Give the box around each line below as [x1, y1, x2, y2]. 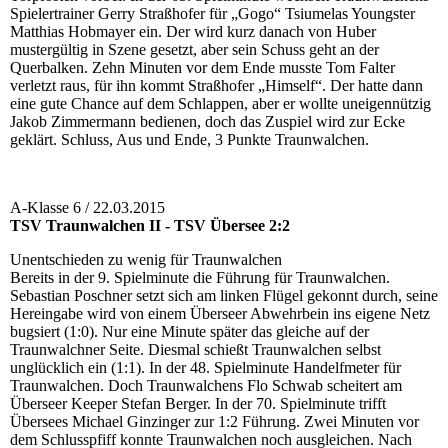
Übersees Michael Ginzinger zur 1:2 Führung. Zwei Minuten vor [10, 413, 419, 431]
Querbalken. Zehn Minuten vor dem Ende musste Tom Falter [10, 59, 395, 77]
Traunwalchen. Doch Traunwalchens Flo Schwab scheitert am [10, 377, 402, 395]
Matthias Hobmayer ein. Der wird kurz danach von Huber [10, 23, 376, 41]
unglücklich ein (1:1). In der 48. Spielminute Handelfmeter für [10, 359, 401, 377]
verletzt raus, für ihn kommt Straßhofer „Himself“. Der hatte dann [10, 77, 423, 95]
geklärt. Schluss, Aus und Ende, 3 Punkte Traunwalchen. [10, 131, 369, 149]
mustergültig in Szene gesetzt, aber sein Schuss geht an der [10, 41, 379, 59]
